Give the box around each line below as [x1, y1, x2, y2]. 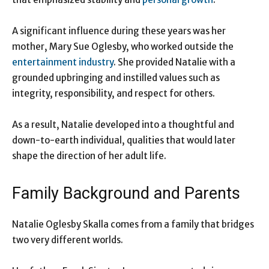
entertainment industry [12, 56, 113, 68]
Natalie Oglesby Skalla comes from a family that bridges [12, 219, 254, 231]
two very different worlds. [12, 234, 123, 246]
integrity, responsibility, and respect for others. [12, 88, 215, 100]
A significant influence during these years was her [12, 25, 226, 37]
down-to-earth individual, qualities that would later [12, 134, 235, 147]
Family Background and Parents [12, 184, 240, 204]
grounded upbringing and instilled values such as [12, 72, 220, 84]
